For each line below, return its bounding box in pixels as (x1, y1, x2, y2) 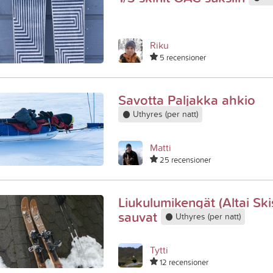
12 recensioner (158, 257, 208, 268)
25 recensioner (158, 154, 211, 165)
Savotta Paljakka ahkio (118, 90, 255, 110)
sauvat (118, 207, 161, 227)
